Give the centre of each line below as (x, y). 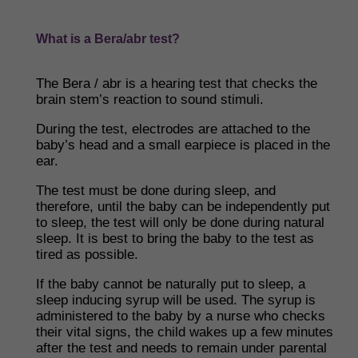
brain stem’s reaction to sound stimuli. (150, 99)
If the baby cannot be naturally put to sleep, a (171, 284)
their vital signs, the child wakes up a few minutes (185, 332)
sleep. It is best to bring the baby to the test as (175, 239)
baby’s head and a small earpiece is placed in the (183, 145)
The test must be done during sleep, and (156, 191)
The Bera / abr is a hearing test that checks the (177, 84)
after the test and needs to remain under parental (181, 348)
